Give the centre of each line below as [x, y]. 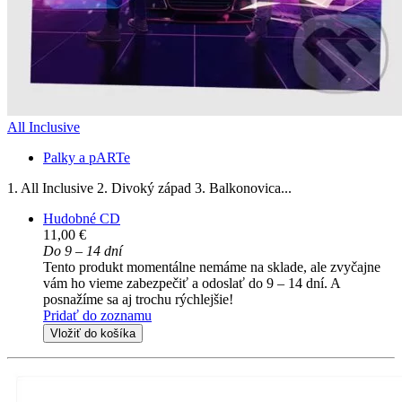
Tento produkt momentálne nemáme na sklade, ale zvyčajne [212, 267]
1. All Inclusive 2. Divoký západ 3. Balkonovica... [149, 188]
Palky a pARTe [87, 158]
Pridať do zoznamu [97, 316]
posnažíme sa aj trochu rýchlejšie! [138, 300]
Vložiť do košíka [93, 334]
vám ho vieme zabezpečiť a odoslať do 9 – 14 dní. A [192, 284]
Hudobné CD [82, 219]
